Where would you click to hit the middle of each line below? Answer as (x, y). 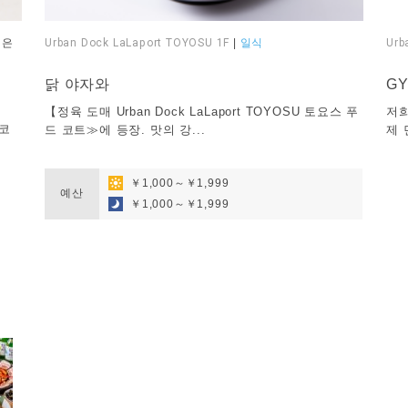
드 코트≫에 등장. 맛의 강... (125, 130)
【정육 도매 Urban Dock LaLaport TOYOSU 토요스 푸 (202, 112)
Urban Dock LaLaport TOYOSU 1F (137, 43)
